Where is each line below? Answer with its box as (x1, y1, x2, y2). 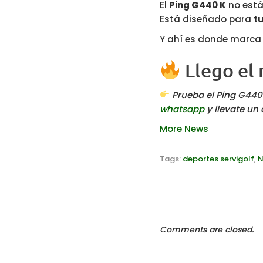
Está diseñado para (160, 12, 254, 25)
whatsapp (160, 102, 207, 115)
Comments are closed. (160, 223, 254, 235)
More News (160, 122, 208, 135)
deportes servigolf (183, 153, 254, 164)
